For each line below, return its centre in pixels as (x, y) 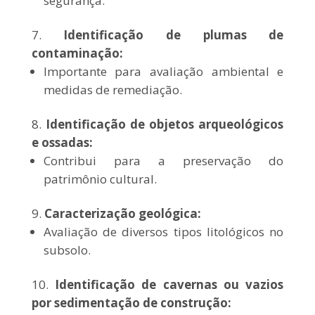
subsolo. (67, 250)
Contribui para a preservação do (163, 160)
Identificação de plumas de (174, 34)
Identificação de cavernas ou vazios (169, 284)
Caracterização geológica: (122, 213)
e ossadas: (62, 142)
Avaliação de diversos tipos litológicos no (163, 231)
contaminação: (77, 53)
